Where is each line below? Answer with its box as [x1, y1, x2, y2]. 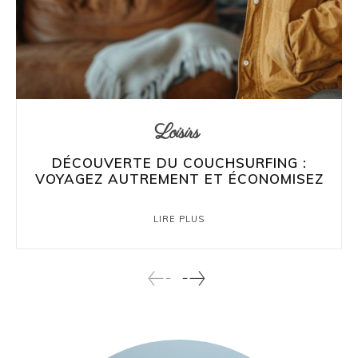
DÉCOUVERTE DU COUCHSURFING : [51, 153, 307, 171]
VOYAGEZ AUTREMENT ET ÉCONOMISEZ [34, 169, 324, 187]
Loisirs [154, 119, 200, 146]
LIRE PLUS [153, 213, 205, 225]
